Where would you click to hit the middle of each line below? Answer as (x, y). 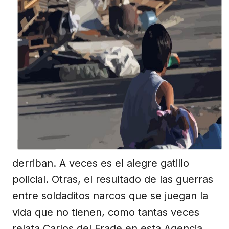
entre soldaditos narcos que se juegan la (110, 196)
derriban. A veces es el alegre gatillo (101, 163)
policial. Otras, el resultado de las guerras (113, 179)
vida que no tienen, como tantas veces (106, 212)
